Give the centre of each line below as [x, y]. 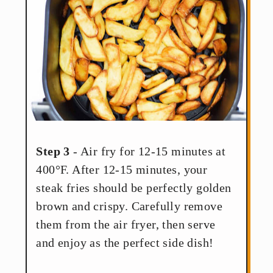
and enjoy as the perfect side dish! [125, 243]
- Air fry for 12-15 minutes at [148, 151]
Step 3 [53, 151]
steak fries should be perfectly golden [134, 188]
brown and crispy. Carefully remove [129, 206]
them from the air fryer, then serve [126, 225]
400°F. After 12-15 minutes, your [122, 170]
